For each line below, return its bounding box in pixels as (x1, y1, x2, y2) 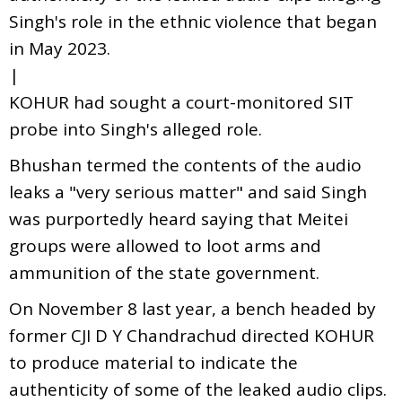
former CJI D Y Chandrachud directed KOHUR (9, 323, 374, 347)
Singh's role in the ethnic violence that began (9, 9, 377, 33)
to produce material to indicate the (9, 350, 298, 374)
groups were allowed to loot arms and (9, 233, 321, 258)
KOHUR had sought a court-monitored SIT (9, 90, 354, 114)
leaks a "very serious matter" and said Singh (9, 179, 367, 204)
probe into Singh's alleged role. (9, 117, 262, 141)
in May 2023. (9, 36, 110, 60)
